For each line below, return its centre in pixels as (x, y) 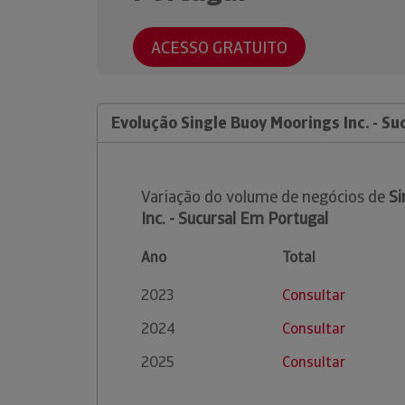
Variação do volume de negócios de (265, 197)
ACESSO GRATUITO (219, 47)
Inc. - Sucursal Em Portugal (235, 218)
